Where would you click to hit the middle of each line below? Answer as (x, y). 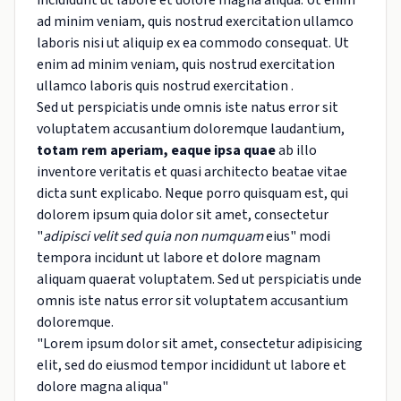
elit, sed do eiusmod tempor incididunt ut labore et (192, 365)
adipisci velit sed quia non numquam (153, 236)
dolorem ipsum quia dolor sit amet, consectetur (183, 215)
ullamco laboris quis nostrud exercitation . (165, 86)
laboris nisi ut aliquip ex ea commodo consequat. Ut (193, 43)
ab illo (296, 150)
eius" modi (297, 236)
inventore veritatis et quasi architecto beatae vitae (192, 172)
